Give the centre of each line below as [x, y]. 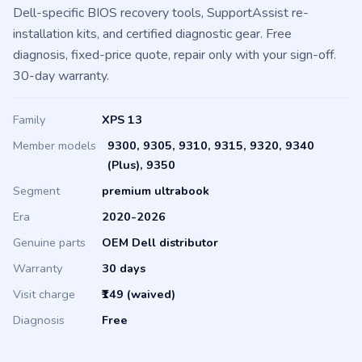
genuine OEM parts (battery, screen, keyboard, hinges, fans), [180, 13]
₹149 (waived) [139, 315]
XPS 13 [122, 141]
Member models [55, 166]
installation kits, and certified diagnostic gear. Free [152, 55]
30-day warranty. [61, 97]
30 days [124, 289]
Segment [36, 212]
